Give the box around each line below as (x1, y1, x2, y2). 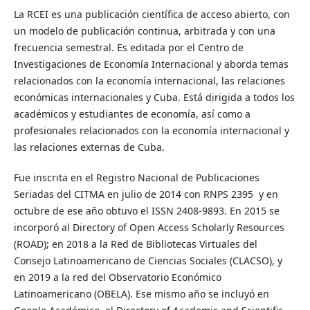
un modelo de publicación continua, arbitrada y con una (13, 24, 275, 37)
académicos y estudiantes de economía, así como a (13, 107, 250, 120)
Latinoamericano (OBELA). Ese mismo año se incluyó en (13, 286, 269, 300)
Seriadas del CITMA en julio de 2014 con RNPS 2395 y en (13, 187, 278, 201)
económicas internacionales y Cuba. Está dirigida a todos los (13, 90, 295, 104)
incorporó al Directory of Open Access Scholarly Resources (13, 220, 284, 234)
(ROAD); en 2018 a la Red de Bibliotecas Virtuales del (13, 237, 257, 250)
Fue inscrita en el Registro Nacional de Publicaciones (13, 170, 259, 184)
